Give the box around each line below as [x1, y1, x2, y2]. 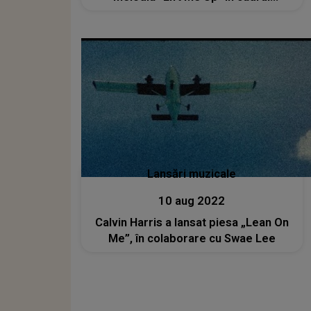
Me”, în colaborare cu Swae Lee [108, 231, 276, 245]
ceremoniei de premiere [126, 6, 257, 20]
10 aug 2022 [158, 194, 226, 208]
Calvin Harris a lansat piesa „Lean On [94, 215, 289, 229]
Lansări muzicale [147, 167, 237, 180]
